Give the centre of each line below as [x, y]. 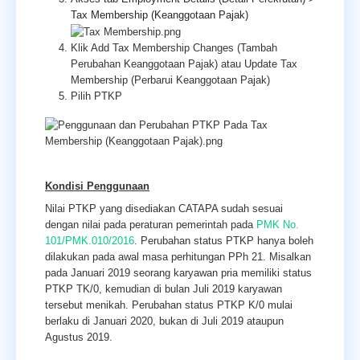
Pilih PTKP [96, 96]
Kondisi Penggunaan [97, 186]
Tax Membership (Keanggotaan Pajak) [160, 15]
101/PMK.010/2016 [90, 240]
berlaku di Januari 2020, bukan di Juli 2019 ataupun [164, 321]
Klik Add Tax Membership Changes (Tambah [174, 47]
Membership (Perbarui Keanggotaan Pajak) [170, 80]
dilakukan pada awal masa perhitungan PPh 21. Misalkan [178, 256]
